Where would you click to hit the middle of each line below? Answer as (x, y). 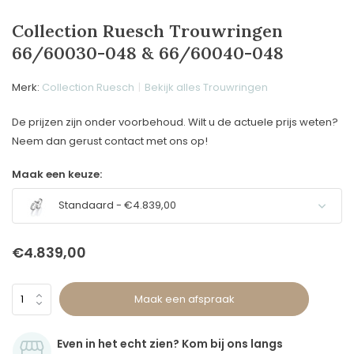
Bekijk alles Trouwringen (206, 87)
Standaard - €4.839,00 (116, 205)
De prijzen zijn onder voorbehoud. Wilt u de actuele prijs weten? (175, 122)
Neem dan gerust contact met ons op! (110, 141)
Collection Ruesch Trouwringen (147, 31)
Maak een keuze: (57, 174)
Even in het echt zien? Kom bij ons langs (170, 344)
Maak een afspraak (184, 299)
